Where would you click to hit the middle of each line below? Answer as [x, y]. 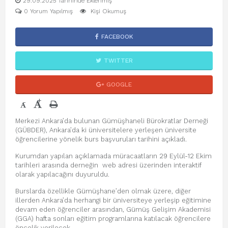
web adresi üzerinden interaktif [151, 165]
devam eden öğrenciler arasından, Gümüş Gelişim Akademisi [113, 209]
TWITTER [118, 61]
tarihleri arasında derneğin [58, 165]
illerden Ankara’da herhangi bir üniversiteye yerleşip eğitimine [113, 200]
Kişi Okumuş [107, 11]
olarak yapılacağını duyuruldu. [62, 174]
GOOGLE [119, 84]
